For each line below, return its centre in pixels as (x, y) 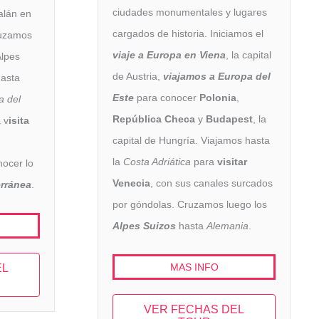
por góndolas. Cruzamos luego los (190, 205)
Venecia (131, 183)
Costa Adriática (157, 162)
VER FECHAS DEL (194, 309)
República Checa (154, 119)
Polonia (218, 98)
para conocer (167, 98)
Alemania (228, 226)
